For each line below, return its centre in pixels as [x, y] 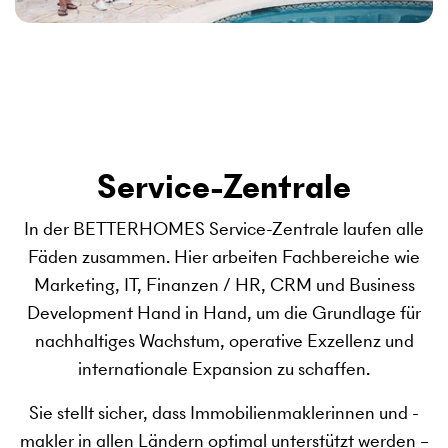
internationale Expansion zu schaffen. [224, 368]
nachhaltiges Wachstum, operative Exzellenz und [224, 340]
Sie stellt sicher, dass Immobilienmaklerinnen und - [224, 412]
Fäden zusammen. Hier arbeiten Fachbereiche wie [224, 256]
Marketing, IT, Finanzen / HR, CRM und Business [224, 284]
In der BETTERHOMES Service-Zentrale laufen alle [224, 228]
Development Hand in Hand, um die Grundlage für [224, 312]
